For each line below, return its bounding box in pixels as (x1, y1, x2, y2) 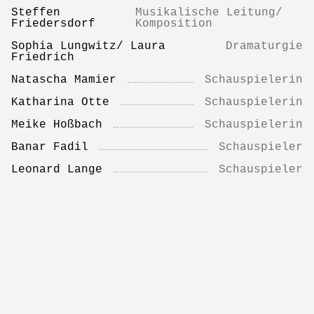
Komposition (135, 18, 212, 30)
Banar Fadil (11, 141, 88, 153)
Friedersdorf (11, 18, 95, 30)
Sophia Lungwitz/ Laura (11, 40, 165, 53)
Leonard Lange (11, 163, 102, 176)
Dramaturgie (226, 40, 303, 53)
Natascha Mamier (11, 74, 116, 86)
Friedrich (11, 51, 74, 64)
